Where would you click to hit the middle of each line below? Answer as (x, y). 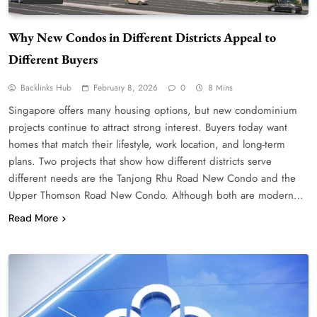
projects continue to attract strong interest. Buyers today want (148, 127)
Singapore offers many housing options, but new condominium (153, 110)
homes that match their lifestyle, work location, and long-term (147, 144)
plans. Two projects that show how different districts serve (140, 161)
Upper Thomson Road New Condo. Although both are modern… (156, 195)
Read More (33, 218)
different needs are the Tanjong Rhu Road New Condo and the (152, 178)
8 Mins (220, 87)
